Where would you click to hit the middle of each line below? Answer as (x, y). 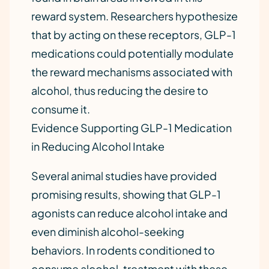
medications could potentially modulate (132, 53)
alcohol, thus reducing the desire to (120, 90)
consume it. (61, 109)
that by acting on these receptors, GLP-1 (134, 35)
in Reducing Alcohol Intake (98, 146)
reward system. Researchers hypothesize (134, 16)
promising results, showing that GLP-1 (126, 194)
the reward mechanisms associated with (132, 72)
